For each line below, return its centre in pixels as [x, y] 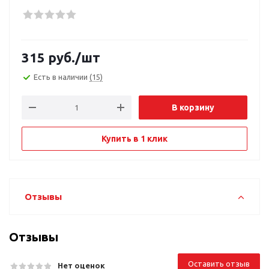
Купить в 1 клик [134, 139]
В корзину [193, 107]
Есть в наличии [62, 77]
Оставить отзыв [219, 264]
